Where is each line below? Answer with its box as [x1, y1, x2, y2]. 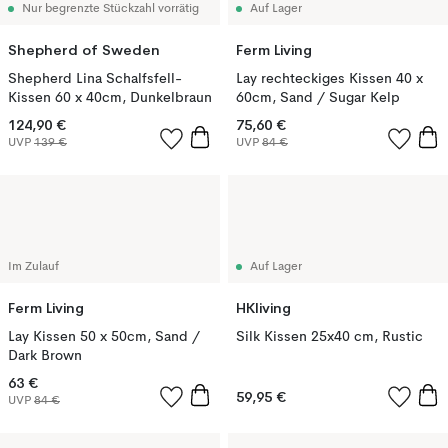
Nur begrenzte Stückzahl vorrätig [22, 3, 199, 15]
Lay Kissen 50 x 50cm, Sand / [8, 330, 200, 344]
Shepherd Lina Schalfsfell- [8, 72, 182, 86]
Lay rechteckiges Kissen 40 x [236, 72, 423, 86]
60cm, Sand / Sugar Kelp [236, 91, 400, 105]
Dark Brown [8, 349, 82, 363]
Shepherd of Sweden [8, 41, 160, 59]
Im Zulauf [8, 261, 59, 273]
